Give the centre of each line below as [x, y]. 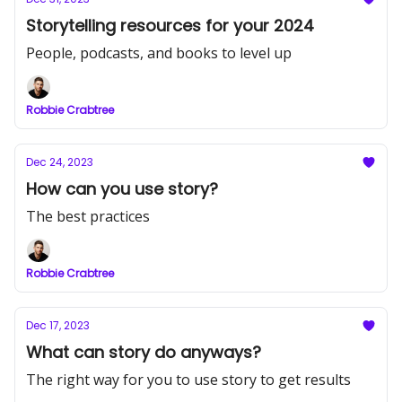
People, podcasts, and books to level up [159, 53]
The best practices [88, 216]
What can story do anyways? [144, 352]
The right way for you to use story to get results [188, 380]
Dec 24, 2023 [60, 162]
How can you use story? [122, 189]
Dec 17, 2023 [58, 325]
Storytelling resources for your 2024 [170, 26]
